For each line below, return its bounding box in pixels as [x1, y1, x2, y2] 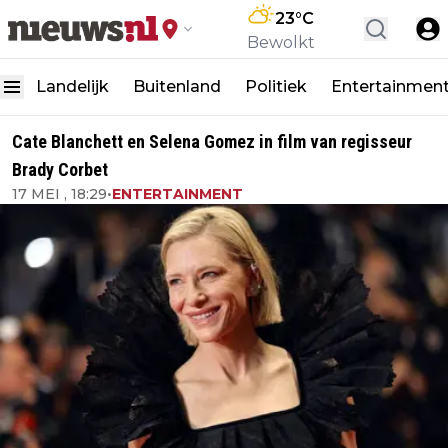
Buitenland [133, 77, 221, 96]
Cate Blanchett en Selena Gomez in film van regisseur [12, 131, 412, 152]
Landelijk [36, 77, 109, 96]
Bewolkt [247, 33, 315, 52]
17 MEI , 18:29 [12, 185, 107, 203]
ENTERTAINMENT [112, 185, 243, 203]
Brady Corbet [12, 159, 108, 180]
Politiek [245, 77, 307, 96]
